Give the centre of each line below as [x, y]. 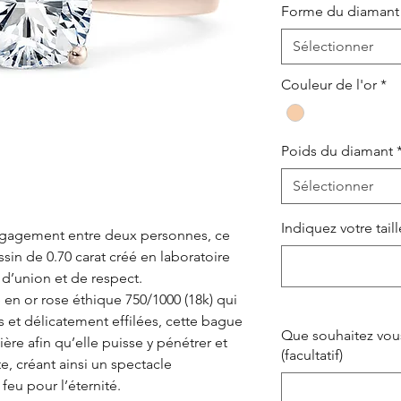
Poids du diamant [337, 150]
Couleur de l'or [329, 84]
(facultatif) [312, 354]
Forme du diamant [340, 11]
